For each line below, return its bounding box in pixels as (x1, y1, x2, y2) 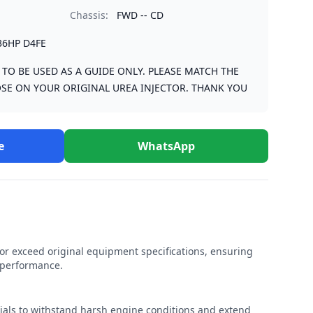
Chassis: (70, 8, 108, 22)
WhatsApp (138, 138, 195, 154)
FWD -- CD (117, 8, 163, 22)
